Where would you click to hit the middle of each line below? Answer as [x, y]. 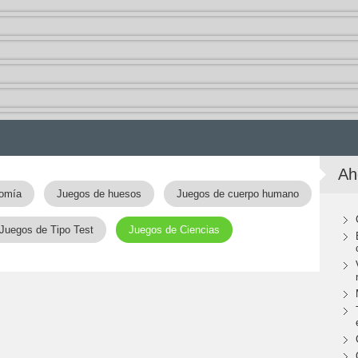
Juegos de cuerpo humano [237, 194]
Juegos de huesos [99, 194]
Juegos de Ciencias [174, 230]
